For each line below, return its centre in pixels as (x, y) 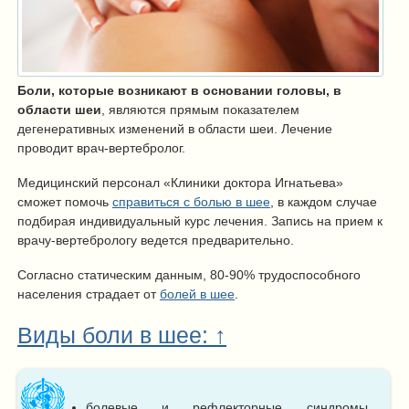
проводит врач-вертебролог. (101, 148)
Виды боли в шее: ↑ (122, 336)
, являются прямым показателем (200, 110)
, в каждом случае (324, 201)
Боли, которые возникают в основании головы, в (179, 91)
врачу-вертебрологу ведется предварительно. (156, 240)
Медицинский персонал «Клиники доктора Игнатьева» (180, 182)
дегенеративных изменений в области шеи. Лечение (175, 129)
